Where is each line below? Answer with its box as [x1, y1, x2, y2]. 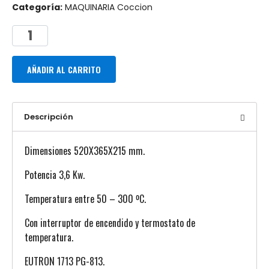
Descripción [24, 111, 74, 122]
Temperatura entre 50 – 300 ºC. [25, 192, 146, 206]
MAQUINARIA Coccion [65, 1, 153, 13]
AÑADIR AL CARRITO [27, 63, 101, 76]
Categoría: [12, 1, 62, 13]
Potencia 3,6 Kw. [25, 168, 85, 182]
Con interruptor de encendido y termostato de [25, 216, 195, 230]
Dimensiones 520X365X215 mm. [25, 144, 145, 158]
